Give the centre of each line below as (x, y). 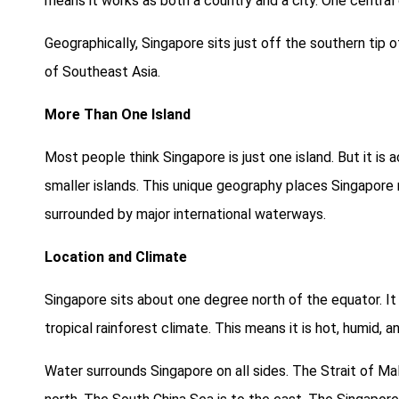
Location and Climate (116, 257)
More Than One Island (118, 115)
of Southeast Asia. (102, 72)
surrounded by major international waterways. (185, 215)
